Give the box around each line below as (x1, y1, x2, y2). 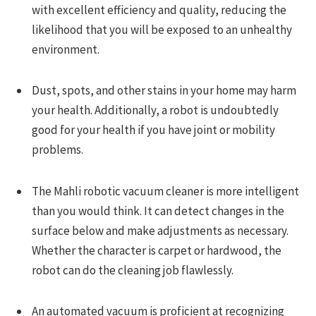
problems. (32, 142, 83, 158)
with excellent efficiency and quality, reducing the (32, 1, 286, 18)
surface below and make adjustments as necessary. (32, 222, 288, 238)
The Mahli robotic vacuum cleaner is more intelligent (32, 183, 299, 199)
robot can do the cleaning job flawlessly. (32, 262, 233, 278)
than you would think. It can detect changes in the (32, 202, 284, 219)
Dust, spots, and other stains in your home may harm (32, 83, 296, 99)
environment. (32, 41, 99, 57)
